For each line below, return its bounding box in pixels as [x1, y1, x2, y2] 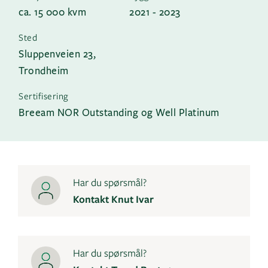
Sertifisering [19, 89, 68, 102]
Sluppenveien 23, [19, 46, 96, 60]
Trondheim [19, 63, 69, 77]
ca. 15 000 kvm [19, 4, 86, 19]
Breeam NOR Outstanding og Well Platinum [19, 105, 220, 119]
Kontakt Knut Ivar [73, 191, 154, 206]
